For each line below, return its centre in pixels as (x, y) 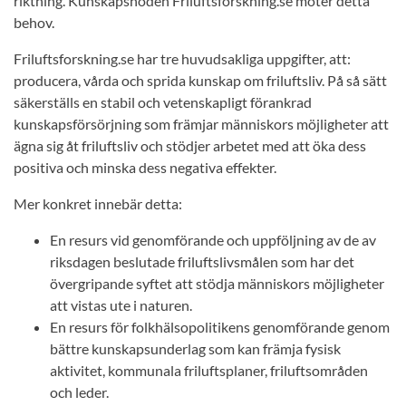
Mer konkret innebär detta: (98, 203)
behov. (35, 22)
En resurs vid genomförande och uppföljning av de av (213, 240)
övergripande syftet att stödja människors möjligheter (217, 283)
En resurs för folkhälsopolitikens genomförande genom (220, 327)
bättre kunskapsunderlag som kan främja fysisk (195, 348)
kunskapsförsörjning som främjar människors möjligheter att (201, 124)
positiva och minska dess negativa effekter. (145, 167)
